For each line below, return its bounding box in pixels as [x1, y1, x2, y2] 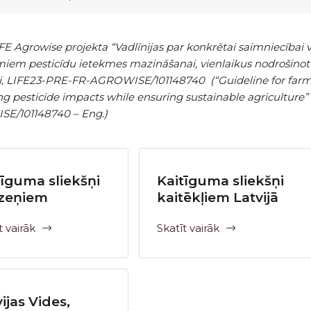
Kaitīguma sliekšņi [157, 173, 285, 189]
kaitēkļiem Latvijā [157, 190, 279, 205]
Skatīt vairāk [157, 221, 220, 235]
